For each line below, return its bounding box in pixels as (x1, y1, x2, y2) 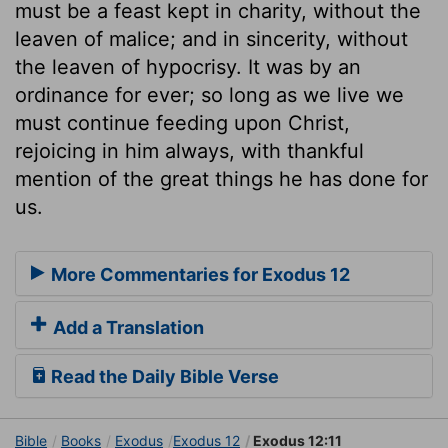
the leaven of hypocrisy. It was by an (15, 54, 361, 79)
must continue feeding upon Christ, (15, 110, 350, 135)
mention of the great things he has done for (15, 166, 428, 191)
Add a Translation (49, 317, 204, 339)
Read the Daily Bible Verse (47, 366, 279, 388)
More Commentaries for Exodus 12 (47, 264, 350, 286)
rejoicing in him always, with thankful (15, 138, 364, 163)
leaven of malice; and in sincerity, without (15, 26, 408, 51)
